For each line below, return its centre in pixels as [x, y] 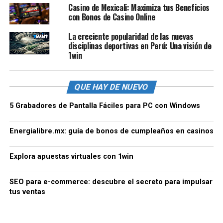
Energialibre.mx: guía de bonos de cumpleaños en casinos [111, 131]
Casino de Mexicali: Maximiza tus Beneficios [139, 7]
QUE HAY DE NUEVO [111, 87]
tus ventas [27, 192]
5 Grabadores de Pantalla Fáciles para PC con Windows [105, 106]
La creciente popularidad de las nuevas [131, 36]
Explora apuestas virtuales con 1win [71, 156]
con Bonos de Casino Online [111, 17]
